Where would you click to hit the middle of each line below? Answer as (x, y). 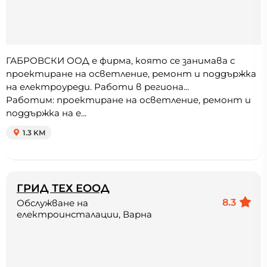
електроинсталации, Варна (84, 214)
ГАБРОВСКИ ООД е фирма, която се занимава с (120, 60)
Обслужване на (52, 203)
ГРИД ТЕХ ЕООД (63, 188)
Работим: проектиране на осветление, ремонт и (128, 100)
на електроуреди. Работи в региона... (97, 86)
